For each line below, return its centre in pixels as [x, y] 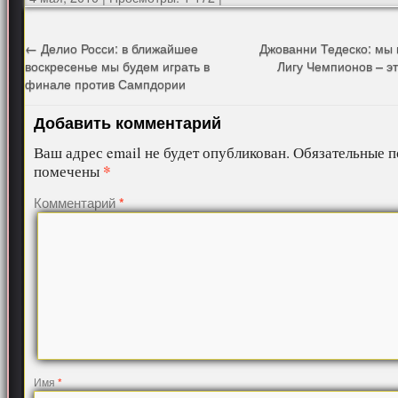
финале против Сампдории [106, 83]
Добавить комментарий [128, 123]
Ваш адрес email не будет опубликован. [162, 152]
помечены [69, 171]
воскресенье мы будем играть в [118, 65]
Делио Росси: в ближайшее [118, 48]
